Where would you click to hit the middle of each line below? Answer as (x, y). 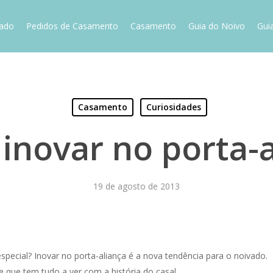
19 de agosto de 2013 (136, 186)
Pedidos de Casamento (72, 26)
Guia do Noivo (216, 26)
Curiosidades (173, 107)
